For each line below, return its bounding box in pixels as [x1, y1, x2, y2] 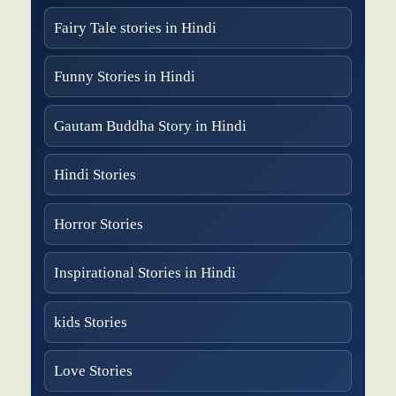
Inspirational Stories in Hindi [54, 264, 236, 282]
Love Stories [54, 362, 133, 380]
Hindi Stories [54, 166, 136, 184]
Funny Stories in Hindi [54, 68, 195, 86]
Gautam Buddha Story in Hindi [54, 117, 247, 134]
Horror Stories [54, 215, 143, 232]
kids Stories [54, 313, 127, 331]
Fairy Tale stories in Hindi [54, 19, 217, 36]
